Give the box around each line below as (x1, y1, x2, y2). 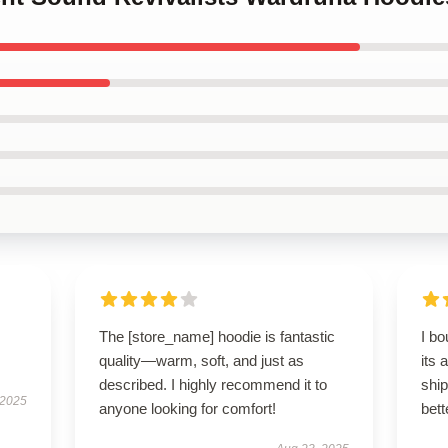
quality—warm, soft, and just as (98, 352, 304, 369)
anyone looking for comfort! (98, 400, 276, 417)
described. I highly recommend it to (98, 376, 327, 393)
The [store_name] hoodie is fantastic (98, 328, 335, 345)
